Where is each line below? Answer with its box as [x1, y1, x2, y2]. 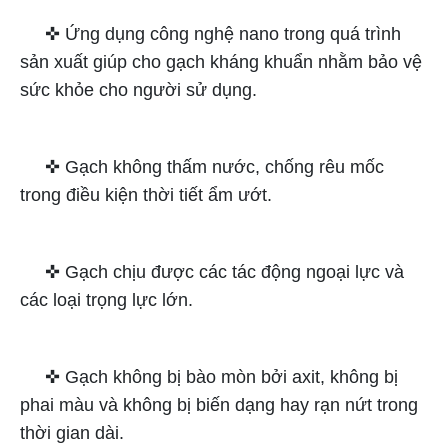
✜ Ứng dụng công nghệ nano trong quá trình [20, 23, 401, 44]
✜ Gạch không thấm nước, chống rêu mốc [20, 156, 384, 177]
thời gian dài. [20, 422, 124, 443]
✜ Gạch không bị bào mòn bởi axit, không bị [20, 366, 398, 387]
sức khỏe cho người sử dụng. [20, 79, 257, 100]
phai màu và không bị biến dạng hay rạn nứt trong [20, 394, 418, 415]
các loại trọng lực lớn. [20, 289, 193, 310]
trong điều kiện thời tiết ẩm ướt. [20, 184, 272, 205]
